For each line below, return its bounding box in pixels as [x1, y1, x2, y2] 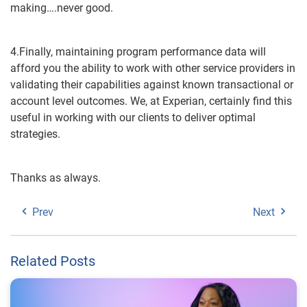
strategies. [10, 127, 60, 140]
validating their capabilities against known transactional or [10, 78, 293, 91]
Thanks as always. [10, 171, 101, 184]
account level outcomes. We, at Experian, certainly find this [10, 95, 292, 108]
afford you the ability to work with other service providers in [10, 62, 295, 75]
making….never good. [10, 1, 113, 14]
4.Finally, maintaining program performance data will [10, 45, 266, 58]
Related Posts [10, 253, 95, 269]
